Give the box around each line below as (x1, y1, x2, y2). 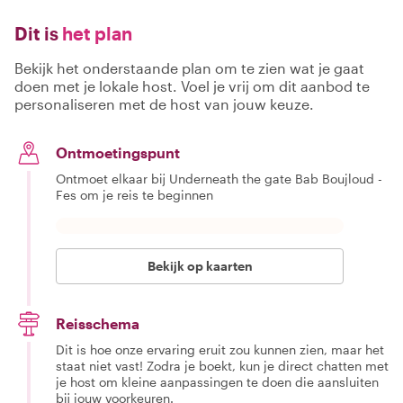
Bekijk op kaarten (147, 258, 253, 273)
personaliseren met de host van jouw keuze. (14, 95, 314, 112)
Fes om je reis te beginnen (56, 187, 213, 202)
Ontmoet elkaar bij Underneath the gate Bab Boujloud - (56, 171, 382, 186)
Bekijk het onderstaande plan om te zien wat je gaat (14, 59, 364, 76)
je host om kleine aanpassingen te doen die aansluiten (56, 374, 379, 390)
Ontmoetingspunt (56, 144, 180, 161)
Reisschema (56, 315, 139, 332)
